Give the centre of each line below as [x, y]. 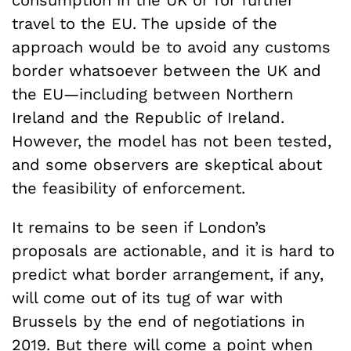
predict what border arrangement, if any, [168, 274]
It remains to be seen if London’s [139, 227]
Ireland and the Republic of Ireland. [148, 117]
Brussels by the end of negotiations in [158, 321]
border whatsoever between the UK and [166, 70]
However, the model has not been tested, [172, 141]
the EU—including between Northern [152, 94]
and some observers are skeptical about [167, 164]
